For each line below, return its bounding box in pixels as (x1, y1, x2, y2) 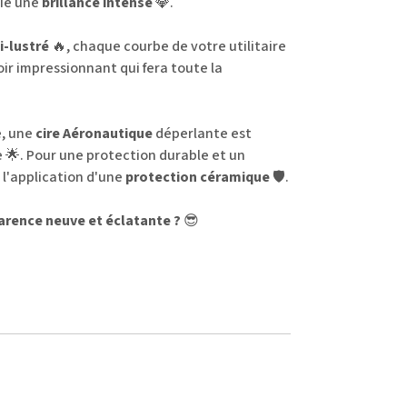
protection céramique (124, 166, 270, 187)
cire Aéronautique (35, 123, 153, 144)
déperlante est (152, 123, 252, 144)
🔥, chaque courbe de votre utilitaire (48, 35, 286, 56)
